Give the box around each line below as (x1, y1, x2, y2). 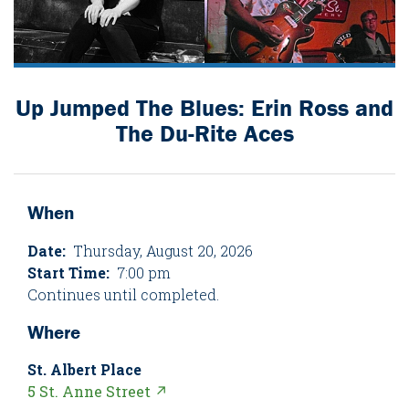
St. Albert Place (27, 360, 142, 380)
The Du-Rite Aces (115, 119, 294, 149)
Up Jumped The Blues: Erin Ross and (16, 93, 393, 123)
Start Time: (27, 262, 110, 282)
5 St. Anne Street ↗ (27, 382, 168, 402)
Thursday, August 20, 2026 (66, 240, 253, 260)
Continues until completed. (27, 284, 219, 304)
